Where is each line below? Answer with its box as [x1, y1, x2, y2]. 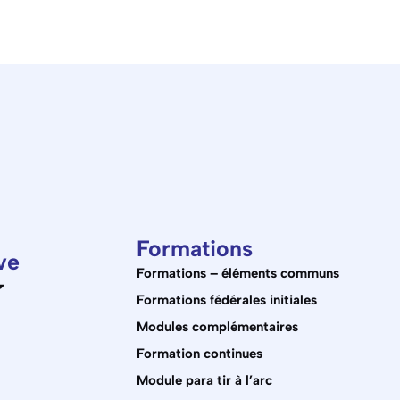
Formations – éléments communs [137, 264, 339, 281]
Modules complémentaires [137, 318, 298, 335]
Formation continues [137, 345, 262, 362]
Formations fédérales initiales [137, 291, 317, 308]
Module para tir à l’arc [137, 371, 272, 388]
